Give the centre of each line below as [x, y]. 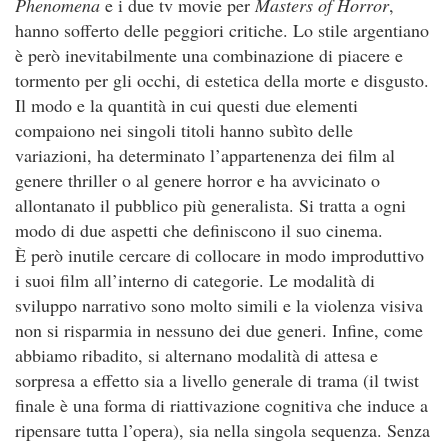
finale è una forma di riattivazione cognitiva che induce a [221, 405]
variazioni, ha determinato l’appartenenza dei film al [205, 155]
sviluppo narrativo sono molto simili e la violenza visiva [219, 305]
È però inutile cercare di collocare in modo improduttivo [219, 255]
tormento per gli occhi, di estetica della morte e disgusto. [222, 80]
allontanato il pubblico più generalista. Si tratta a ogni [210, 205]
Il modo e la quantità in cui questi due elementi [186, 105]
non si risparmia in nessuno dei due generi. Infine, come [219, 330]
